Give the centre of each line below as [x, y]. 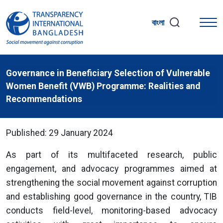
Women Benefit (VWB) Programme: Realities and [103, 86]
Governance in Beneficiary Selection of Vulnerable [108, 73]
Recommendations [44, 99]
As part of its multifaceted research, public [111, 155]
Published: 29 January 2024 [59, 133]
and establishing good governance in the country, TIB [111, 197]
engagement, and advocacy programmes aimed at [111, 169]
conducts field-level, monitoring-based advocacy [111, 211]
